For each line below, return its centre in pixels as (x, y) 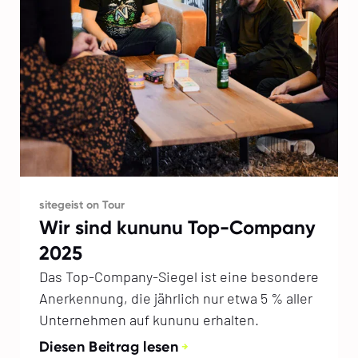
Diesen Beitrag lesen (109, 346)
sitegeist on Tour (82, 205)
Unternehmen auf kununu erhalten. (149, 319)
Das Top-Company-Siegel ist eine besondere (179, 276)
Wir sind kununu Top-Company (177, 227)
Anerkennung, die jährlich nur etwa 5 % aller (175, 298)
